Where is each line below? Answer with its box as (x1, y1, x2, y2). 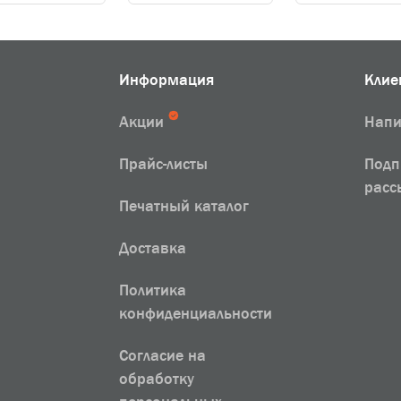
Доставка (118, 239, 186, 257)
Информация (118, 71, 214, 89)
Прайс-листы (118, 155, 208, 173)
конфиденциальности (118, 304, 272, 322)
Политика (118, 281, 186, 299)
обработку (118, 370, 194, 388)
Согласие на (118, 346, 206, 364)
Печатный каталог (118, 197, 249, 215)
